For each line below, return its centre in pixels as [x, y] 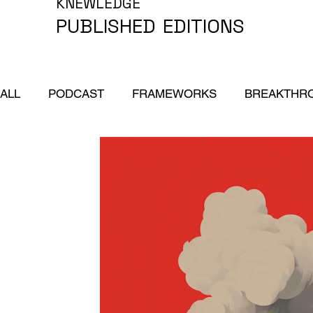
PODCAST [76, 94]
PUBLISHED [105, 26]
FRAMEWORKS [174, 94]
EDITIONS [203, 26]
